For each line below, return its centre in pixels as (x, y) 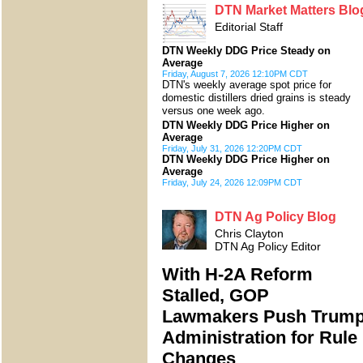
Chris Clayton (249, 233)
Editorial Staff (249, 26)
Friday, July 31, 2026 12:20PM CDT (232, 148)
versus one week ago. (214, 110)
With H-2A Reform (237, 274)
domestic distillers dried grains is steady (256, 97)
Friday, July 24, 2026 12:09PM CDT (232, 182)
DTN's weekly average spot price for (247, 84)
